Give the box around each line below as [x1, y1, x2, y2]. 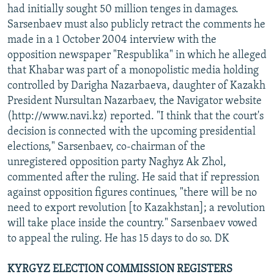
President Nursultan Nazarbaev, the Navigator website [7, 95, 262, 107]
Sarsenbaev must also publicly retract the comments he [7, 18, 265, 31]
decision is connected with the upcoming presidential [7, 125, 256, 138]
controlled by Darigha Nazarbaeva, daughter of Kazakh [7, 80, 265, 92]
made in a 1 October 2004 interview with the [7, 34, 217, 46]
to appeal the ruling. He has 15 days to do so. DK [7, 232, 229, 245]
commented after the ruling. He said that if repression [7, 171, 259, 183]
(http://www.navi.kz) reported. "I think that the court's [7, 110, 264, 122]
